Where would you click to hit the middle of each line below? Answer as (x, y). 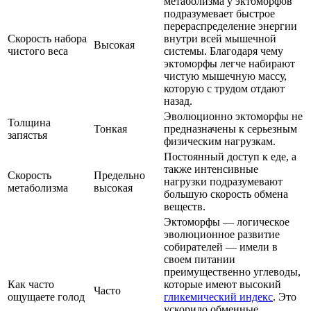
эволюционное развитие (222, 235)
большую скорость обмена (226, 194)
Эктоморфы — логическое (227, 222)
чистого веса (38, 51)
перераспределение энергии (230, 26)
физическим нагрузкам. (220, 142)
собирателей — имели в (221, 247)
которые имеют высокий (222, 285)
